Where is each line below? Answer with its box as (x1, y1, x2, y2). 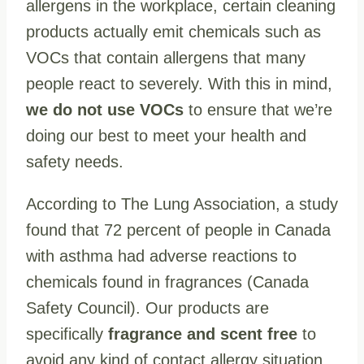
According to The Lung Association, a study (26, 194, 338, 213)
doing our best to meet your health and (26, 126, 306, 145)
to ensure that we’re (188, 100, 332, 119)
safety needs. (26, 152, 123, 171)
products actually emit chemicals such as (26, 22, 321, 41)
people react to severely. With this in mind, (26, 74, 332, 93)
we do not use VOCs (26, 100, 188, 119)
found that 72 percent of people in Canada (26, 220, 331, 239)
